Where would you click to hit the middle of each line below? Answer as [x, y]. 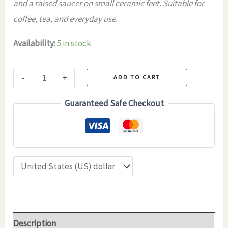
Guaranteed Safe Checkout [114, 103]
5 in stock [74, 43]
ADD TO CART [137, 77]
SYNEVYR [30, 186]
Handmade [33, 76]
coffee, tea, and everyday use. [66, 19]
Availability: [35, 43]
